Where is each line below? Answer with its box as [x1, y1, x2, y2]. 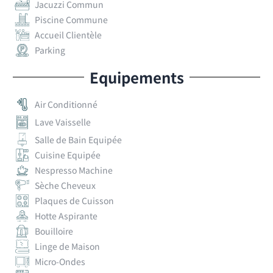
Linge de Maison [35, 239, 101, 252]
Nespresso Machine [35, 163, 113, 176]
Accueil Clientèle [35, 28, 102, 41]
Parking [35, 43, 66, 56]
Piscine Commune [35, 13, 108, 26]
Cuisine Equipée [35, 148, 101, 161]
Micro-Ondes [35, 255, 86, 268]
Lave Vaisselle [35, 115, 91, 128]
